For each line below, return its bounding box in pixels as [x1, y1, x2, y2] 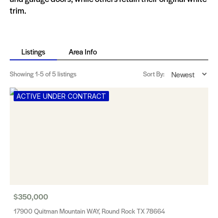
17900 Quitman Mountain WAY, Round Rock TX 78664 [14, 206, 165, 216]
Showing [10, 69, 35, 78]
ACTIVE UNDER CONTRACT [17, 92, 106, 100]
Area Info [69, 46, 97, 56]
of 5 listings [44, 69, 76, 78]
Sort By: [143, 69, 164, 78]
